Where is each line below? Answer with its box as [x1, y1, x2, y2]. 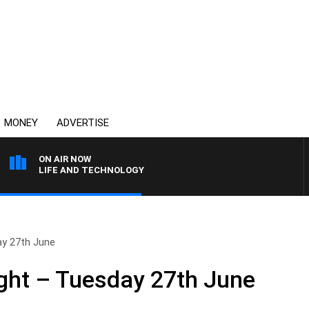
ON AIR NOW [39, 154, 91, 164]
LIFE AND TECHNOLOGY [39, 165, 144, 175]
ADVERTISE [57, 117, 109, 129]
